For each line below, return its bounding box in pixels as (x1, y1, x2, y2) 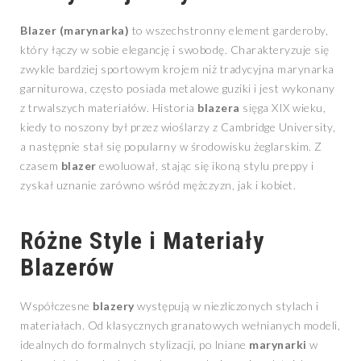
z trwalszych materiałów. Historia (20, 101, 197, 115)
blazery (93, 299, 135, 313)
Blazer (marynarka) (20, 23, 129, 38)
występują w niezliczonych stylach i (134, 299, 319, 313)
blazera (197, 101, 240, 115)
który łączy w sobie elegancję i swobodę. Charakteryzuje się (20, 43, 330, 57)
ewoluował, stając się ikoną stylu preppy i (96, 159, 313, 173)
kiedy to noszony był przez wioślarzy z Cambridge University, (20, 120, 335, 135)
